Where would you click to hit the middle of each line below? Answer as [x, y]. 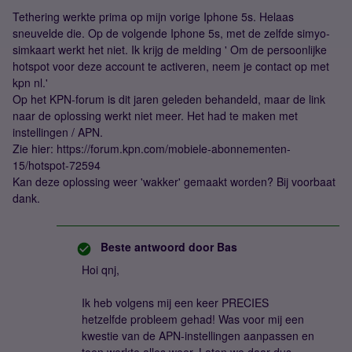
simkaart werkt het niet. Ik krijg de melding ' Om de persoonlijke [170, 49]
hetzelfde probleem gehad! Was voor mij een [193, 319]
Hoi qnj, [101, 269]
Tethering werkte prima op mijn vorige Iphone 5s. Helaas [153, 16]
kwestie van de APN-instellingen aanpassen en [198, 335]
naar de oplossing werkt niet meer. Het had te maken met [155, 115]
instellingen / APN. [58, 132]
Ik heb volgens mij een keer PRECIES [175, 302]
